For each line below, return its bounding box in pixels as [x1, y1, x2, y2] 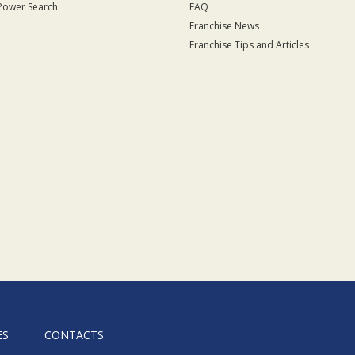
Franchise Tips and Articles [189, 37, 309, 52]
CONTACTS [44, 326, 104, 342]
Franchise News [189, 18, 259, 32]
